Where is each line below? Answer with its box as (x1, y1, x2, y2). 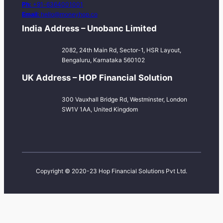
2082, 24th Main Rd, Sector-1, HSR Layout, (61, 46, 181, 54)
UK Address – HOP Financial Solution (21, 73, 172, 83)
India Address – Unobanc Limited (21, 23, 157, 34)
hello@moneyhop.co (40, 10, 98, 18)
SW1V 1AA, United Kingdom (61, 105, 138, 113)
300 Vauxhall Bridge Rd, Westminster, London (61, 95, 187, 103)
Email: (21, 10, 41, 18)
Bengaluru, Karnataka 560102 (61, 56, 145, 64)
